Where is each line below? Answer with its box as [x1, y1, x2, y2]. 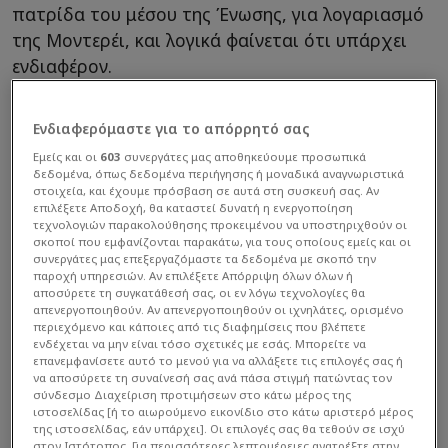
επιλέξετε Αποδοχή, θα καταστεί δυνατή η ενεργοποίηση [33, 199, 354, 215]
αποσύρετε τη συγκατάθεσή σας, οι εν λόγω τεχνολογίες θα [33, 284, 366, 300]
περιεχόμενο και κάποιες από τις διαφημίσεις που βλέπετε [33, 318, 367, 334]
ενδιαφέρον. [12, 54, 112, 79]
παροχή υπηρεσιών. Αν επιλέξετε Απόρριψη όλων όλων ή [33, 267, 354, 283]
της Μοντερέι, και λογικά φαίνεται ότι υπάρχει [12, 28, 407, 53]
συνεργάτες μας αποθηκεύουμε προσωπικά [121, 148, 367, 164]
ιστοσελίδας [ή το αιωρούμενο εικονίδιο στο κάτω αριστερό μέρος [33, 403, 414, 419]
